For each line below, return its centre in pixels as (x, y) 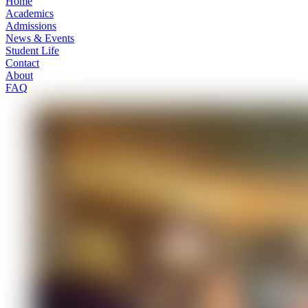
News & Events (40, 38)
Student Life (32, 51)
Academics (30, 14)
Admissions (31, 26)
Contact (22, 63)
